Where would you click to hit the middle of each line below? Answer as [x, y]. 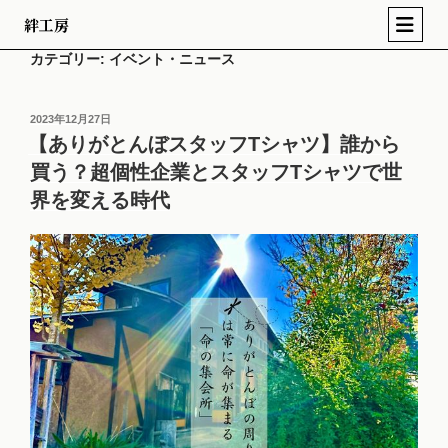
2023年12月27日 [70, 118]
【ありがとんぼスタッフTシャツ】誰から [214, 144]
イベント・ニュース [172, 59]
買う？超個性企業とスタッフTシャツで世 [216, 172]
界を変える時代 [100, 200]
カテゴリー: [69, 59]
